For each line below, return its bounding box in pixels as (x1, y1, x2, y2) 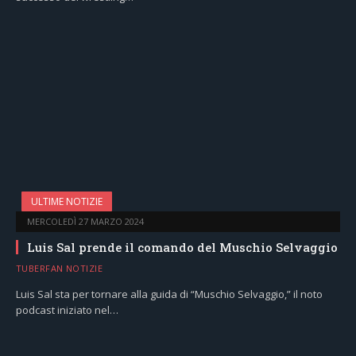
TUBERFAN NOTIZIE (16, 261, 103, 274)
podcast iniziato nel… (16, 302, 118, 317)
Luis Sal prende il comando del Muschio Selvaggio (27, 238, 338, 255)
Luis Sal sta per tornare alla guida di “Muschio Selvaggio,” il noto (16, 286, 323, 301)
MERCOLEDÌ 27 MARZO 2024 (27, 215, 144, 227)
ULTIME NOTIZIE (31, 194, 103, 208)
